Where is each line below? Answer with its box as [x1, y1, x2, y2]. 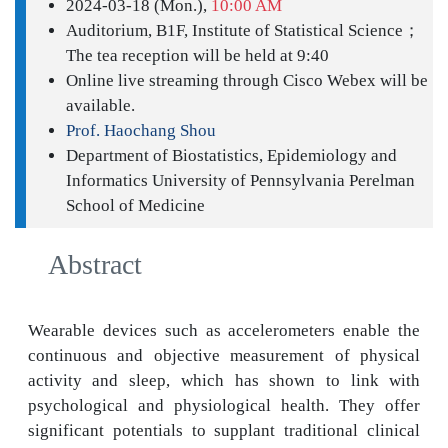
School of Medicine [66, 195, 205, 215]
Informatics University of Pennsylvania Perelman [66, 170, 415, 190]
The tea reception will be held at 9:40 [66, 45, 329, 65]
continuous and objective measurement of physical [27, 345, 421, 365]
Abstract [47, 248, 142, 280]
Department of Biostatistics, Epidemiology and [66, 145, 397, 165]
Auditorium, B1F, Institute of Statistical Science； [66, 20, 420, 40]
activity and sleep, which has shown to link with [27, 370, 421, 390]
